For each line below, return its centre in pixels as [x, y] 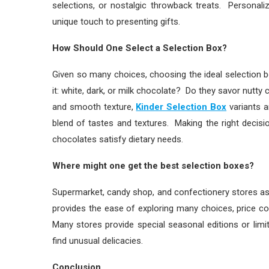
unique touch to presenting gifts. [116, 22]
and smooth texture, [94, 107]
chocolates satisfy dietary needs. [118, 139]
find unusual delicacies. [98, 241]
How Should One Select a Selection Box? [140, 48]
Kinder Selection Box [181, 107]
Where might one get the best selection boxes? [153, 166]
